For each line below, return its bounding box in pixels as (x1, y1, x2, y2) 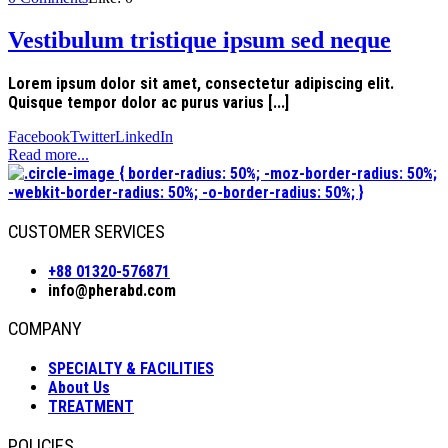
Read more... (8, 146, 89, 164)
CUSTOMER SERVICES (8, 220, 165, 243)
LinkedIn (115, 128, 173, 146)
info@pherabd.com (48, 280, 176, 300)
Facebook (8, 128, 70, 146)
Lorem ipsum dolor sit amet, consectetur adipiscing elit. (8, 74, 394, 94)
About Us (48, 378, 110, 397)
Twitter (70, 128, 115, 146)
